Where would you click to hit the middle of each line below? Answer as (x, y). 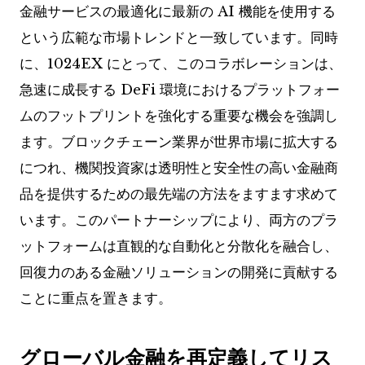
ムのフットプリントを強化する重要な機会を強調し (179, 117)
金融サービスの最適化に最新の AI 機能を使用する (178, 12)
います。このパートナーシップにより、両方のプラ (179, 221)
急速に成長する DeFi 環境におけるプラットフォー (180, 90)
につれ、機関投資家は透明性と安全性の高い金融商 (179, 169)
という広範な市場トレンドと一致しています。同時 (179, 38)
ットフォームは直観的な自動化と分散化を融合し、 (179, 247)
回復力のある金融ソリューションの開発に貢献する (179, 273)
